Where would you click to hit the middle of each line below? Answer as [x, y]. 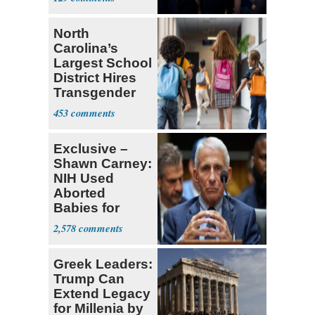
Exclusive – [91, 148]
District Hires [95, 77]
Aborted [79, 193]
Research [84, 237]
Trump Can [89, 278]
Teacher [79, 107]
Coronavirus [94, 222]
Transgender [95, 92]
